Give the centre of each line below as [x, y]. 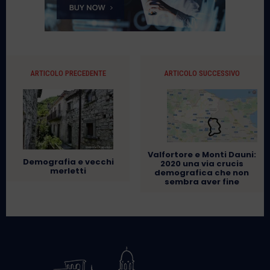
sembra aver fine [202, 182]
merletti [68, 171]
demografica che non [202, 173]
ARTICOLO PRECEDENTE [68, 74]
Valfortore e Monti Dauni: [202, 155]
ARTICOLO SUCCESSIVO [202, 74]
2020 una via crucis [202, 164]
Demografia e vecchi [68, 162]
